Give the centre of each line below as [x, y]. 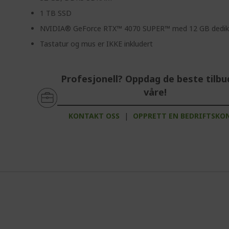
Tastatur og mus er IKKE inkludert [97, 44]
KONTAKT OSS [94, 116]
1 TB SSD [56, 13]
